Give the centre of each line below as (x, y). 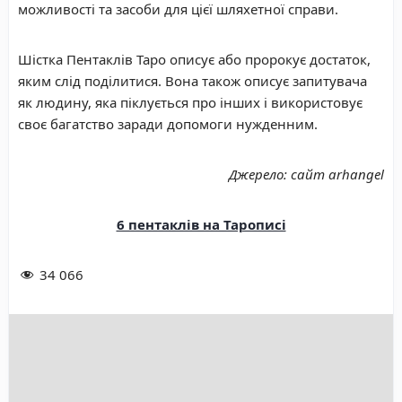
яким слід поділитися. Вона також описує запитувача (192, 81)
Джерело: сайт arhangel (306, 175)
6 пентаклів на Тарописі (201, 225)
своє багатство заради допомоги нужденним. (168, 124)
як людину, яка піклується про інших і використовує (190, 103)
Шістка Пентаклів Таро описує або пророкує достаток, (194, 60)
